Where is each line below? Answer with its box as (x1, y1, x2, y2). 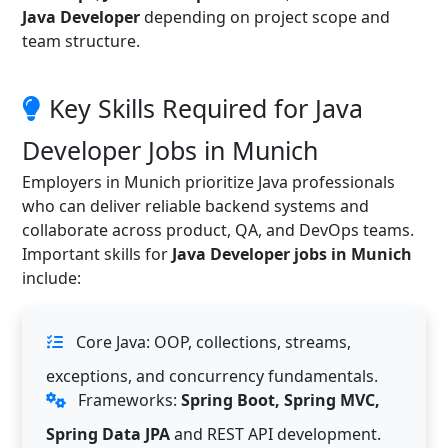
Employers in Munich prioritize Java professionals (22, 170, 395, 193)
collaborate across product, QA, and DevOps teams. (22, 218, 414, 241)
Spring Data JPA (46, 422, 170, 445)
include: (22, 266, 81, 289)
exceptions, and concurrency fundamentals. (46, 364, 378, 387)
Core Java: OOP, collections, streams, (72, 330, 351, 353)
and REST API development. (170, 422, 381, 445)
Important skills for (22, 242, 172, 265)
